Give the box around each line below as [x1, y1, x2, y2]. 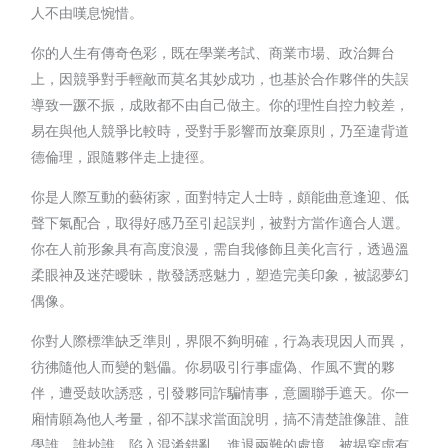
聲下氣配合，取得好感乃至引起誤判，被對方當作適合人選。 [31, 213, 410, 231]
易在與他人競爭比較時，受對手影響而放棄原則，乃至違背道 [31, 121, 410, 139]
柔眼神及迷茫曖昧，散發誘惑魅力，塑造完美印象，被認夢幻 [31, 265, 410, 283]
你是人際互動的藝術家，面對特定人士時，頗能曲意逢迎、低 [31, 187, 410, 205]
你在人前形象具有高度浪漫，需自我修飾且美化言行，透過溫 [31, 239, 410, 257]
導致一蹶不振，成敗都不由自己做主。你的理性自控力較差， [31, 95, 410, 113]
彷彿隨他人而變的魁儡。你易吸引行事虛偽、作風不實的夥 [31, 357, 396, 375]
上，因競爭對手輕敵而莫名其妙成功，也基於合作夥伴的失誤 [31, 69, 410, 87]
